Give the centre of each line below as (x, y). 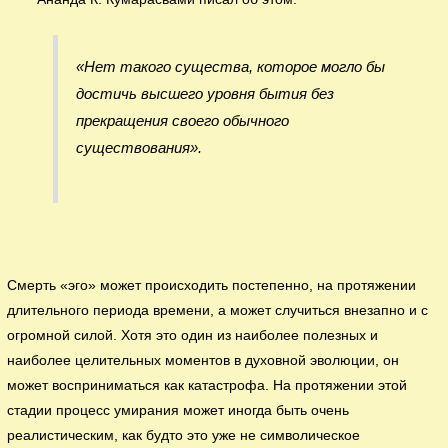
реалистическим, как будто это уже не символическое (184, 435)
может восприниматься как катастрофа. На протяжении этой (207, 385)
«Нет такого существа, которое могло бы (230, 66)
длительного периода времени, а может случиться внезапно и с (218, 310)
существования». (138, 147)
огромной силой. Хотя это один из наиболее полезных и (193, 335)
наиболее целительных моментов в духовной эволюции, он (203, 360)
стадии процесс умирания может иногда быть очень (178, 410)
